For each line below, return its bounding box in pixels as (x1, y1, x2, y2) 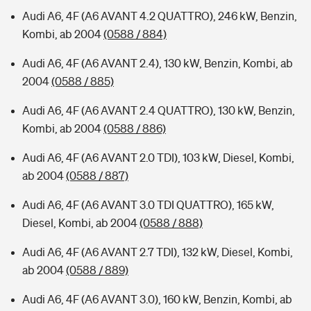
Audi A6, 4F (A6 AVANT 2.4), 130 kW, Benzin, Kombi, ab (22, 57, 293, 69)
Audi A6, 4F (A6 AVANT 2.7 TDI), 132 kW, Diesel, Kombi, (22, 246, 293, 258)
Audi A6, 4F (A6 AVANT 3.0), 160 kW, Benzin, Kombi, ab (22, 293, 292, 305)
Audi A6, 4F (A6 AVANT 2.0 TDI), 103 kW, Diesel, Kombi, (22, 151, 294, 164)
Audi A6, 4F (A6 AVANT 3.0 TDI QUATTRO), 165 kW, (22, 199, 274, 211)
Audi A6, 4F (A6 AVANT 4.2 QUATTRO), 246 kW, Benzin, (22, 10, 297, 22)
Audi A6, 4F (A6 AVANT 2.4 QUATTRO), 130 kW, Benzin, (22, 104, 295, 117)
